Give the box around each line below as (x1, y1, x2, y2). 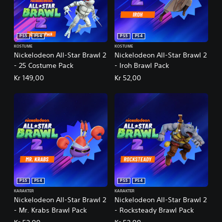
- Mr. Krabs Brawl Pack (14, 206, 87, 215)
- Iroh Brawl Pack (114, 61, 169, 70)
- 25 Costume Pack (14, 61, 73, 70)
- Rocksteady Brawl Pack (114, 206, 194, 215)
